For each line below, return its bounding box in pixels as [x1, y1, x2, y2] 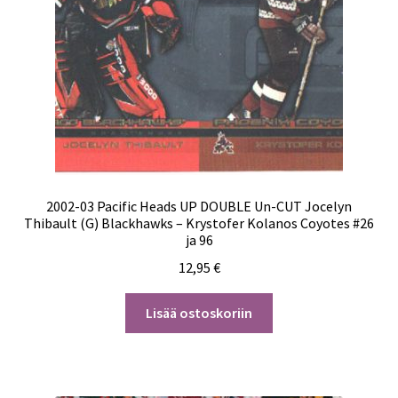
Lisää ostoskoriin [146, 303, 252, 322]
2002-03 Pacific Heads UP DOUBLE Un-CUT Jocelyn [46, 197, 352, 216]
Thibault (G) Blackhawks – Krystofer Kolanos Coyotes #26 [24, 214, 374, 233]
